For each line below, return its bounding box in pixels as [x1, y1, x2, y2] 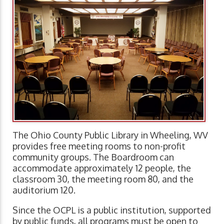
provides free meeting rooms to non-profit [12, 140, 185, 152]
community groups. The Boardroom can [12, 151, 174, 163]
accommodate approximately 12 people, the [12, 162, 191, 174]
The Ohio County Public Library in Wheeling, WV [12, 129, 208, 141]
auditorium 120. [12, 184, 75, 196]
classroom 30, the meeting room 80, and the [12, 173, 193, 185]
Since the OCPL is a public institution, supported [12, 204, 211, 216]
